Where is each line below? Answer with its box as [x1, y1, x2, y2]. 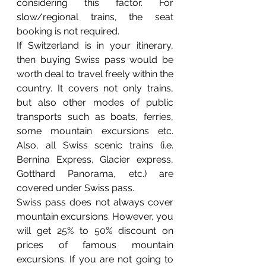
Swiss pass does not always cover [17, 196, 173, 208]
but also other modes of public [17, 96, 173, 108]
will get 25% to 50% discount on [17, 224, 173, 236]
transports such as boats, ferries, [17, 110, 173, 122]
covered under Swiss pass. [17, 182, 134, 194]
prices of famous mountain [17, 239, 173, 251]
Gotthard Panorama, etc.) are [17, 167, 173, 179]
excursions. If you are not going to [17, 253, 173, 265]
